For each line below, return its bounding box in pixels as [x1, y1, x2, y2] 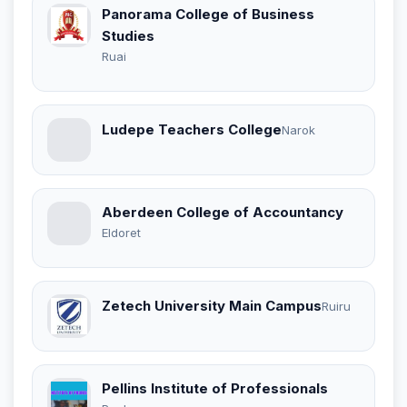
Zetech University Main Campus [102, 297, 322, 315]
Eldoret [102, 224, 141, 240]
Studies [102, 26, 154, 45]
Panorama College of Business [102, 5, 314, 23]
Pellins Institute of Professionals [102, 379, 328, 397]
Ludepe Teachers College [102, 121, 282, 139]
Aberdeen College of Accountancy [102, 203, 343, 221]
